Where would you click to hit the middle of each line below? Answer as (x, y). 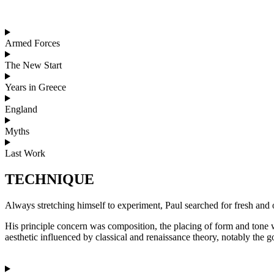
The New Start (33, 65)
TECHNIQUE (50, 179)
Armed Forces (32, 43)
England (21, 109)
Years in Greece (35, 87)
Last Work (25, 153)
